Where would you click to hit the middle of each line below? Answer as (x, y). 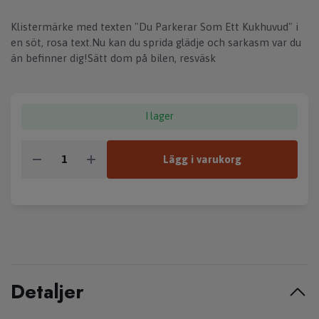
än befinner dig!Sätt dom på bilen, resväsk (113, 58)
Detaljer (47, 292)
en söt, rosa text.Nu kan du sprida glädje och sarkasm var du (156, 43)
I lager (159, 116)
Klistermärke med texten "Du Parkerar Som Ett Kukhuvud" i (155, 27)
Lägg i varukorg (202, 159)
